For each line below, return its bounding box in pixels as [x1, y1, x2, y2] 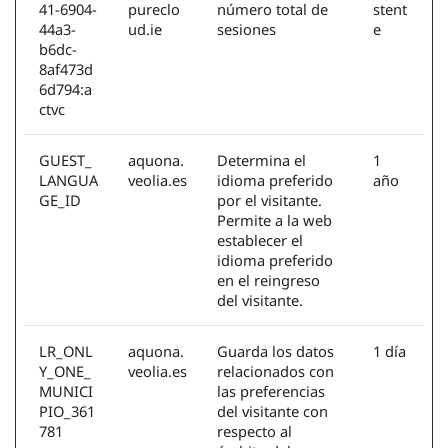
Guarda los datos [217, 341, 334, 362]
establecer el [217, 230, 303, 251]
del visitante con [217, 401, 328, 422]
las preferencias [217, 381, 325, 402]
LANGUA [39, 170, 98, 191]
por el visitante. [217, 190, 322, 211]
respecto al [217, 421, 292, 442]
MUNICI [39, 381, 93, 402]
